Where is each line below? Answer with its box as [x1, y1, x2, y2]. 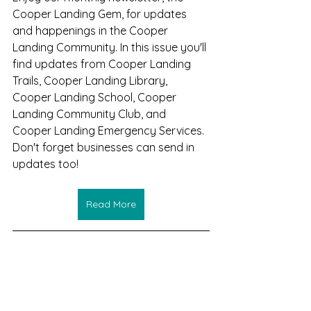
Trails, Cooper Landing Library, [12, 73, 170, 87]
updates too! [12, 156, 78, 171]
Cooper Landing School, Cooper [12, 90, 179, 104]
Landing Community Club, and [12, 106, 169, 121]
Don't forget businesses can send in [12, 140, 197, 154]
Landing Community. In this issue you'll [12, 40, 209, 54]
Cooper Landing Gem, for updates [12, 6, 190, 21]
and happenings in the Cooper [12, 23, 171, 37]
